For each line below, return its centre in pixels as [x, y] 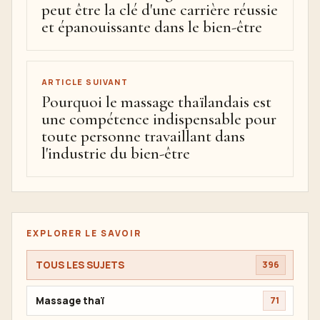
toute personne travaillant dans [143, 136]
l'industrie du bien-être [116, 154]
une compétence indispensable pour [159, 119]
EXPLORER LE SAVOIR [84, 233]
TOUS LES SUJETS [80, 265]
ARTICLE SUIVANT [85, 82]
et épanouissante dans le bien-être [152, 27]
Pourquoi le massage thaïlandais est [156, 102]
